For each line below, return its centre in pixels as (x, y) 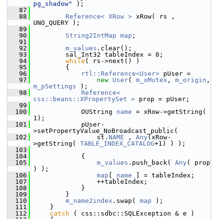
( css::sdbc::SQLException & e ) (132, 213)
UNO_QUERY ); (57, 23)
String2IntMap (91, 35)
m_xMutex (152, 80)
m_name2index (89, 201)
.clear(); (114, 48)
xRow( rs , (153, 16)
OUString (75, 112)
